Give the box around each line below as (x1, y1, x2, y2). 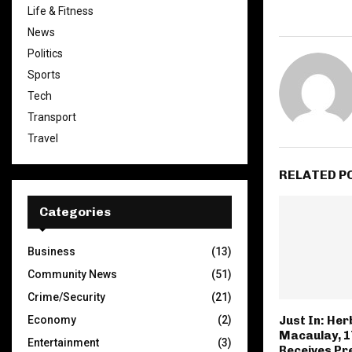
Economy (27, 313, 76, 326)
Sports (27, 68, 60, 81)
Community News (27, 268, 117, 280)
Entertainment (27, 336, 99, 349)
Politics (27, 47, 63, 60)
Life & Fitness (27, 5, 93, 17)
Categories (39, 204, 111, 219)
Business (27, 245, 75, 258)
